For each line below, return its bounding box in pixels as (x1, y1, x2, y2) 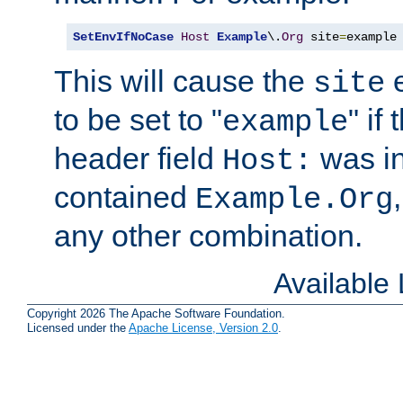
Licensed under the (27, 321, 129, 336)
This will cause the (54, 63, 313, 98)
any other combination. (54, 218, 363, 253)
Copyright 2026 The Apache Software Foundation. (27, 307, 285, 321)
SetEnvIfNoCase (73, 29, 174, 44)
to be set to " (54, 102, 222, 137)
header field (54, 140, 222, 175)
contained (54, 179, 195, 214)
